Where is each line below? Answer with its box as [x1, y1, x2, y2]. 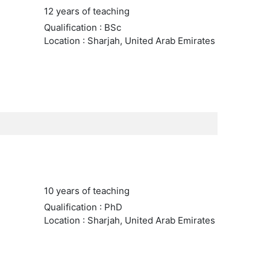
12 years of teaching [43, 5, 130, 17]
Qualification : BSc [43, 22, 121, 33]
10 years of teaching [43, 185, 130, 196]
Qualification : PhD [43, 201, 122, 213]
